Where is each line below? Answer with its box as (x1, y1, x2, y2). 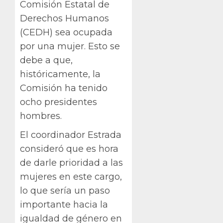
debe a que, (20, 55, 73, 66)
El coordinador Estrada (20, 129, 121, 141)
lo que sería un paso (20, 185, 110, 197)
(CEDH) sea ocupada (20, 27, 112, 38)
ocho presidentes (20, 97, 97, 108)
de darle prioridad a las (20, 157, 123, 169)
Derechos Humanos (20, 13, 109, 24)
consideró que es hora (20, 143, 118, 155)
